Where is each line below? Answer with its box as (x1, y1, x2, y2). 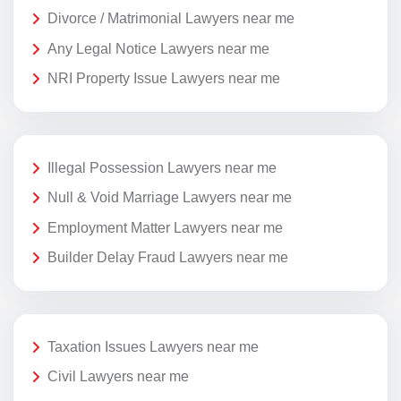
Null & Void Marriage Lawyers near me (47, 190, 292, 206)
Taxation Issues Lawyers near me (47, 338, 259, 354)
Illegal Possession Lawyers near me (47, 159, 277, 175)
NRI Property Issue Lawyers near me (47, 71, 280, 87)
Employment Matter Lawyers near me (47, 219, 283, 235)
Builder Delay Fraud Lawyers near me (47, 250, 288, 266)
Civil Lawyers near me (47, 369, 189, 385)
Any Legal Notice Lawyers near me (47, 40, 269, 56)
